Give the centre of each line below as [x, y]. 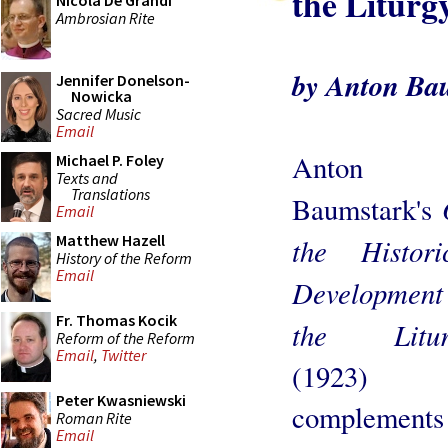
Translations [110, 193]
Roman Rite [94, 417]
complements [368, 416]
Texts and [87, 177]
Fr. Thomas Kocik [116, 320]
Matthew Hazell [110, 240]
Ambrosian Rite [105, 17]
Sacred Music [98, 113]
